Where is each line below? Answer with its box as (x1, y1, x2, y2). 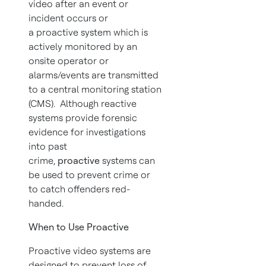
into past (28, 141, 67, 152)
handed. (28, 198, 64, 209)
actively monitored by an (28, 41, 137, 52)
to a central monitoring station (28, 84, 161, 95)
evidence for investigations (28, 126, 145, 138)
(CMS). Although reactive (28, 98, 137, 109)
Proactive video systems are (28, 245, 151, 256)
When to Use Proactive (28, 221, 129, 233)
